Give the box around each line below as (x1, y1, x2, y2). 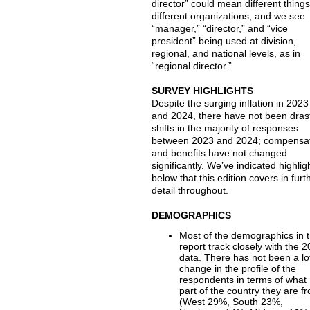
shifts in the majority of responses (152, 122, 299, 134)
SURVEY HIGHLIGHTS (152, 85, 254, 96)
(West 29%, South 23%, (179, 296, 284, 307)
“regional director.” (152, 60, 232, 71)
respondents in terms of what (179, 274, 307, 285)
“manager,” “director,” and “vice (152, 23, 289, 34)
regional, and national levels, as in (152, 48, 301, 59)
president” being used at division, (152, 35, 297, 46)
